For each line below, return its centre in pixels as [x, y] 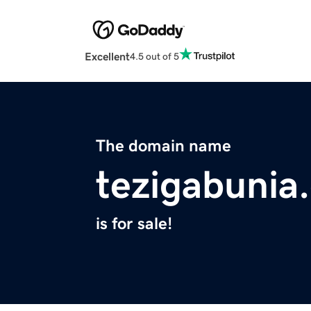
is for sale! [134, 224]
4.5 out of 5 [154, 56]
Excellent [107, 57]
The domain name [163, 146]
